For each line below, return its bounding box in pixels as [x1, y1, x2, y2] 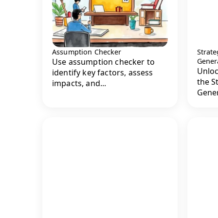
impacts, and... [52, 78, 107, 89]
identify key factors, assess [52, 67, 153, 78]
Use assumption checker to [52, 56, 155, 68]
